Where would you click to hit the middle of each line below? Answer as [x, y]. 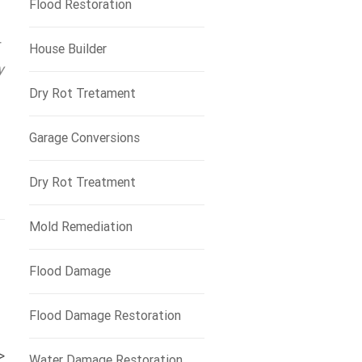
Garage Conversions [84, 138]
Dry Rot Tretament [82, 93]
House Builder [67, 49]
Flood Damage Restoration [105, 316]
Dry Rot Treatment [82, 182]
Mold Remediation [80, 227]
